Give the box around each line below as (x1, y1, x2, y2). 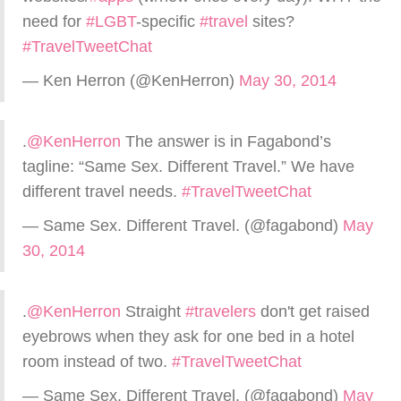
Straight (121, 303, 185, 320)
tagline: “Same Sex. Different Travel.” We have (22, 158, 354, 175)
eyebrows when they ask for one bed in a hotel (22, 328, 354, 346)
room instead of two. (22, 353, 172, 371)
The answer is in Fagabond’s (121, 132, 331, 150)
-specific (136, 13, 200, 30)
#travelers (185, 303, 256, 320)
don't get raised (256, 303, 370, 320)
